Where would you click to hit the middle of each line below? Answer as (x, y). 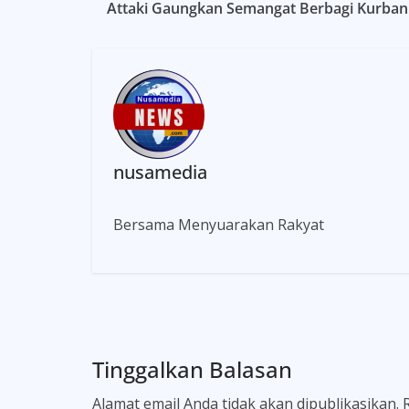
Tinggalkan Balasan (192, 369)
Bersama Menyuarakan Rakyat (218, 224)
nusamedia (160, 172)
